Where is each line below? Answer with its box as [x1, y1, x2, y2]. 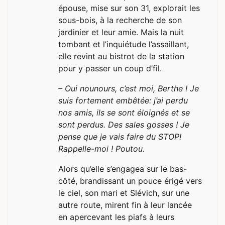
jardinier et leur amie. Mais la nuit [58, 27, 184, 37]
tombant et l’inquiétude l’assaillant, [58, 39, 189, 49]
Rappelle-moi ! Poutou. [58, 143, 145, 154]
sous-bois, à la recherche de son [58, 15, 182, 25]
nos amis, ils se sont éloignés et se [58, 107, 190, 118]
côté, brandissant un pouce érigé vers [58, 175, 202, 186]
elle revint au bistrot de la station [58, 51, 184, 61]
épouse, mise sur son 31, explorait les [58, 3, 200, 13]
